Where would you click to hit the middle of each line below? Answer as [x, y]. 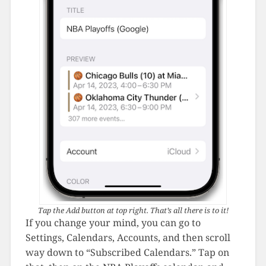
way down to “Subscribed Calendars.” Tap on [127, 253]
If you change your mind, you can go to [113, 223]
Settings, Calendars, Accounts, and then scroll [128, 238]
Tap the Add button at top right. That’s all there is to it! [133, 210]
